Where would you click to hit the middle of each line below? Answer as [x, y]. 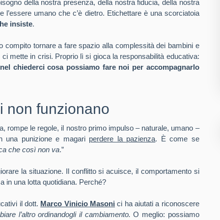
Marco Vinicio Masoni [78, 204]
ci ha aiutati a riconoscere [158, 204]
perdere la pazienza [122, 139]
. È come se [177, 139]
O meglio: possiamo [165, 214]
